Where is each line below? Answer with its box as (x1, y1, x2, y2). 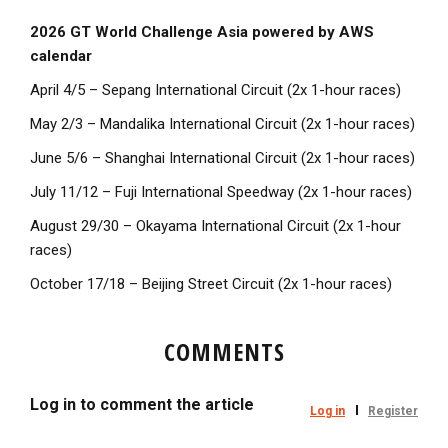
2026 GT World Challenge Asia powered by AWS (30, 22, 374, 41)
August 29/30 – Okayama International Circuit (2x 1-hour (30, 216, 401, 235)
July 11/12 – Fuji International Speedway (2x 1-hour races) (30, 182, 412, 201)
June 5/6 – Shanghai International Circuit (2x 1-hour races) (30, 148, 415, 167)
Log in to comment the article (30, 394, 254, 414)
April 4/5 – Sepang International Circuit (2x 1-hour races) (30, 80, 401, 99)
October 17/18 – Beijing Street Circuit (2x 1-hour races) (30, 274, 392, 293)
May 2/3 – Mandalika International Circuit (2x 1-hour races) (30, 114, 415, 133)
